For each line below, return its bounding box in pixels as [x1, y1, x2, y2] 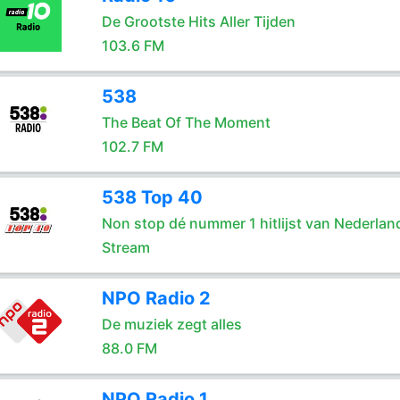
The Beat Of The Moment [101, 113, 271, 131]
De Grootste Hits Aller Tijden [101, 12, 296, 30]
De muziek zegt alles [101, 315, 242, 333]
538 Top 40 [101, 187, 203, 208]
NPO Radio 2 [101, 287, 211, 309]
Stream [101, 238, 150, 256]
